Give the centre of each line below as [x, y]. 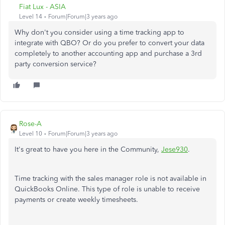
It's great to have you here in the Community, [88, 149]
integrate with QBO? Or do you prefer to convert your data [109, 43]
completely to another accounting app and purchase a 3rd [108, 53]
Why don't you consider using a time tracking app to [99, 32]
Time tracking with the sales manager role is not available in [110, 179]
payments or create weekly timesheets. [76, 200]
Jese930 [175, 149]
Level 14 [31, 17]
